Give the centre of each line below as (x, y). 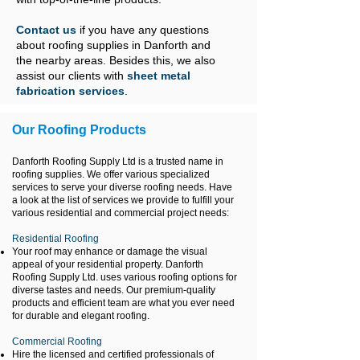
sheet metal (159, 76)
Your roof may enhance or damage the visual (110, 252)
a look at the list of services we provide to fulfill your (123, 200)
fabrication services (70, 91)
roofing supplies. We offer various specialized (111, 174)
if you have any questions (144, 30)
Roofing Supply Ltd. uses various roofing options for (125, 277)
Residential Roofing (57, 239)
